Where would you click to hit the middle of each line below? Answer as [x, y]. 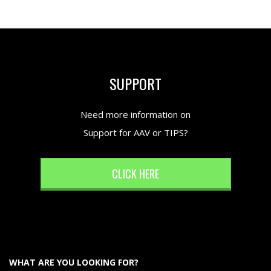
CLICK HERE [135, 173]
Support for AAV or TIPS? [135, 133]
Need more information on [135, 115]
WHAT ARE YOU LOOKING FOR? [74, 262]
